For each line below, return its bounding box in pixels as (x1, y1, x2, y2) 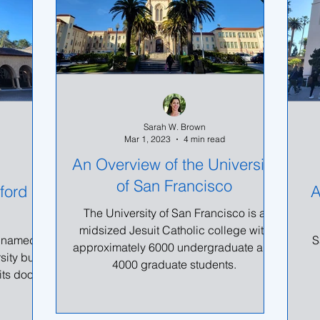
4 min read (183, 134, 225, 144)
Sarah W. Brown (143, 121, 206, 132)
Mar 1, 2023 (124, 134, 171, 144)
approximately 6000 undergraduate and (72, 240, 276, 254)
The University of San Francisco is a (83, 206, 266, 220)
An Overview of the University (72, 154, 276, 174)
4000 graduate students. (112, 257, 236, 271)
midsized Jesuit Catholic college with (79, 223, 270, 237)
